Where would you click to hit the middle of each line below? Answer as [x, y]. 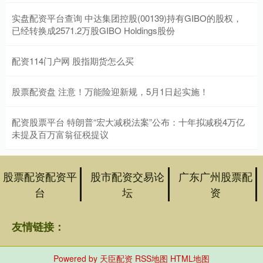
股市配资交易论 [128, 176]
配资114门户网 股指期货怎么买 [73, 60]
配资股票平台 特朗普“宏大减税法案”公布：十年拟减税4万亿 [128, 122]
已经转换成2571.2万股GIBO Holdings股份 [93, 30]
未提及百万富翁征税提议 [60, 134]
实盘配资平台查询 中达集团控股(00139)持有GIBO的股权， [127, 18]
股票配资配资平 [40, 176]
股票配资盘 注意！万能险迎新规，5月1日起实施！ [110, 91]
